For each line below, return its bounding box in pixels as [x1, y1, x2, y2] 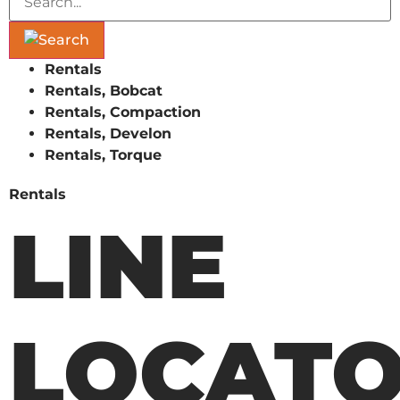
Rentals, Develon [45, 124, 171, 142]
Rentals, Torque [45, 146, 162, 163]
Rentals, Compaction [45, 103, 201, 121]
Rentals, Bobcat [45, 81, 162, 99]
